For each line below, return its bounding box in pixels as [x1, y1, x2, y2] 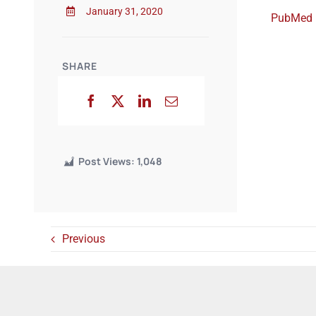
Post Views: [78, 154, 135, 169]
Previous [61, 232, 105, 246]
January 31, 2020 [85, 5, 163, 17]
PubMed [270, 11, 312, 25]
